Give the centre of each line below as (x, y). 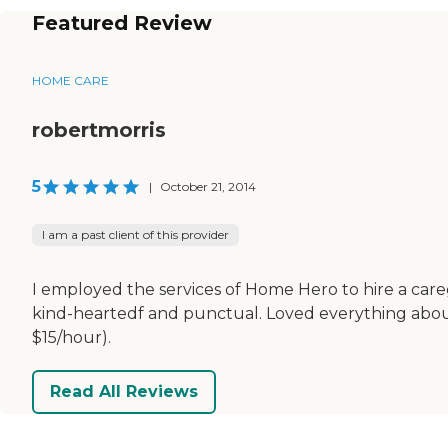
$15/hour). (71, 337)
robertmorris (99, 129)
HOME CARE (70, 80)
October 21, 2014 (208, 186)
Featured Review (122, 22)
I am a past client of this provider (135, 234)
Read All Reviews (124, 392)
